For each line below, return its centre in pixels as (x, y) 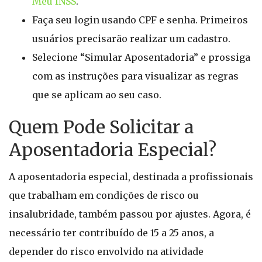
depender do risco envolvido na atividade (106, 251)
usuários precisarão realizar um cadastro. (131, 39)
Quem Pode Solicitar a (101, 127)
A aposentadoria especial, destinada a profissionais (131, 177)
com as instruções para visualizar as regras (135, 76)
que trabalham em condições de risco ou (104, 195)
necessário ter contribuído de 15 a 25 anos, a (111, 233)
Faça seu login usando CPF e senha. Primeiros (140, 20)
